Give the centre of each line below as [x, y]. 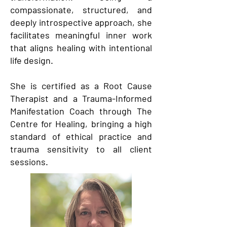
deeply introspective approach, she [81, 22]
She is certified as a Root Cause [81, 86]
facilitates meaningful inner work [81, 35]
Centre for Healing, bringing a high [81, 124]
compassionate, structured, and [81, 10]
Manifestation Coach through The [81, 111]
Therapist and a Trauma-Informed [81, 98]
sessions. [29, 162]
